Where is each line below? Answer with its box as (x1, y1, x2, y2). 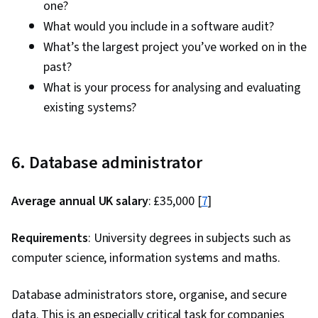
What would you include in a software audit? (43, 18, 274, 36)
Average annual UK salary (11, 192, 148, 211)
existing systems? (43, 99, 137, 117)
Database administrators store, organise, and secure (11, 286, 287, 305)
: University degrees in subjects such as (87, 229, 291, 248)
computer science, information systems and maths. (11, 249, 284, 268)
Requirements (11, 229, 88, 248)
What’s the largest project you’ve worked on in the (43, 38, 307, 57)
